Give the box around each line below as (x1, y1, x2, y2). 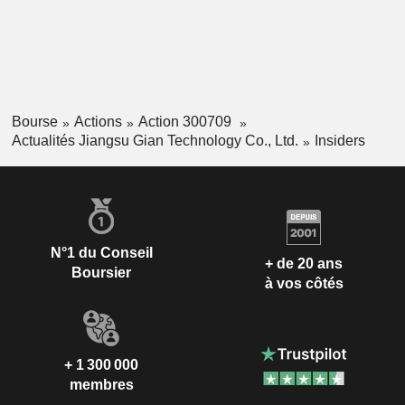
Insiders (314, 132, 365, 148)
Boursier (71, 264, 131, 280)
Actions (73, 114, 122, 130)
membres (69, 376, 134, 392)
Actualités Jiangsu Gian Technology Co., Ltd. (11, 132, 298, 148)
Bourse (11, 114, 58, 130)
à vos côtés (264, 276, 344, 292)
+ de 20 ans (265, 256, 343, 272)
